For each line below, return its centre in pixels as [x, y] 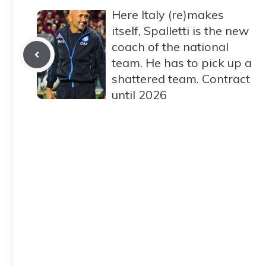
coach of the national [170, 46]
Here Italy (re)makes [168, 14]
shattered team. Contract [181, 78]
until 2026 [139, 94]
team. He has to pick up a [182, 62]
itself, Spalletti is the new [180, 30]
